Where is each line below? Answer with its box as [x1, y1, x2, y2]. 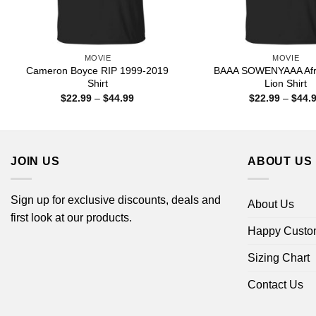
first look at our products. [11, 211, 132, 224]
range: [133, 101, 163, 113]
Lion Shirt [265, 78, 308, 90]
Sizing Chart [248, 251, 310, 264]
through [133, 121, 169, 133]
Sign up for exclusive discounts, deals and [11, 193, 221, 206]
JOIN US [11, 155, 60, 168]
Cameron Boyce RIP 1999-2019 [26, 65, 169, 77]
